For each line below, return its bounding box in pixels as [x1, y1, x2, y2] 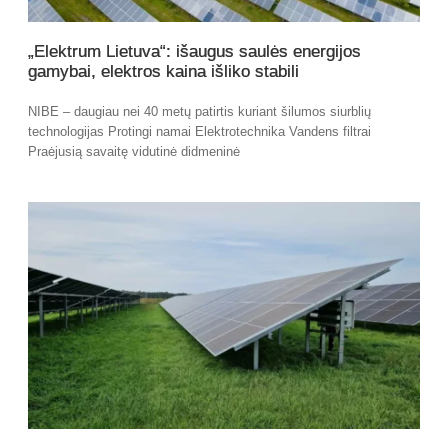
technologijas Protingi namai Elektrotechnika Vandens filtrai [28, 123, 371, 139]
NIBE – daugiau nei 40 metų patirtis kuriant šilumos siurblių [28, 103, 371, 119]
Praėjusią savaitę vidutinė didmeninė [28, 143, 240, 159]
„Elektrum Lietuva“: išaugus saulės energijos [28, 41, 361, 61]
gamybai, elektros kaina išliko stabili [28, 61, 299, 81]
